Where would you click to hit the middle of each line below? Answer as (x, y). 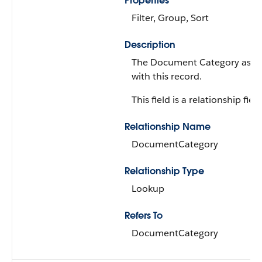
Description (150, 45)
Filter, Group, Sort (170, 18)
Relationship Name (168, 127)
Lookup (148, 189)
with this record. (167, 76)
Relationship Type (164, 171)
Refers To (144, 216)
